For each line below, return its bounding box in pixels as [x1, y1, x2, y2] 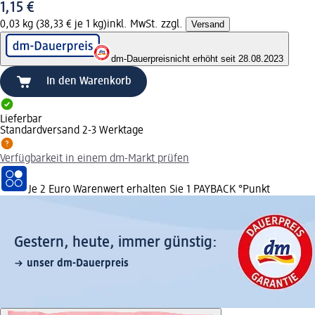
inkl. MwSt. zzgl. [107, 18, 186, 30]
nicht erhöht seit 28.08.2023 [170, 53, 283, 64]
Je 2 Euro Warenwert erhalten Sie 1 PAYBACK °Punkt [28, 184, 270, 195]
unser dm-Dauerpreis [27, 257, 129, 269]
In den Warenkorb [46, 75, 131, 87]
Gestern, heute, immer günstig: [14, 234, 217, 250]
